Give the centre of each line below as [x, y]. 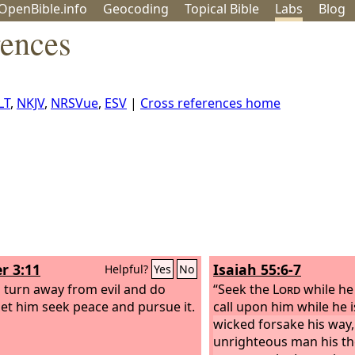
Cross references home [210, 103]
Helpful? [128, 269]
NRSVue [74, 103]
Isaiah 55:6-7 [257, 269]
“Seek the [243, 289]
